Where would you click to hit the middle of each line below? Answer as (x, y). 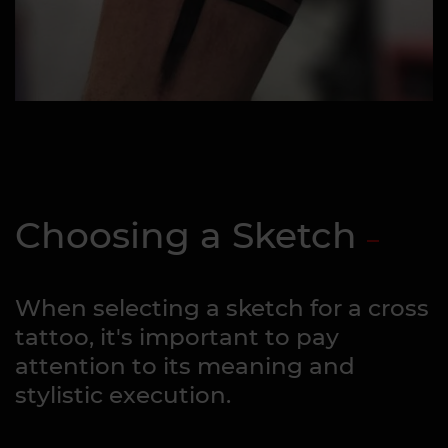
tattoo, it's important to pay (177, 336)
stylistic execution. (123, 394)
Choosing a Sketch (186, 234)
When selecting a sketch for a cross (222, 307)
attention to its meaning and (185, 365)
